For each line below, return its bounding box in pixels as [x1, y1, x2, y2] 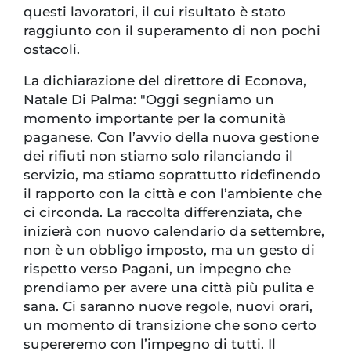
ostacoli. [24, 42, 84, 58]
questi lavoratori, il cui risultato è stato [24, 4, 286, 20]
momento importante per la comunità [24, 110, 286, 127]
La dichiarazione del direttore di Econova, [24, 73, 306, 89]
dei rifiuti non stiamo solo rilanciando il [24, 148, 293, 165]
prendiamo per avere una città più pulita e [24, 280, 314, 296]
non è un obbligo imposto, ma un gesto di [24, 242, 315, 259]
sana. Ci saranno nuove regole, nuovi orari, [24, 299, 313, 315]
